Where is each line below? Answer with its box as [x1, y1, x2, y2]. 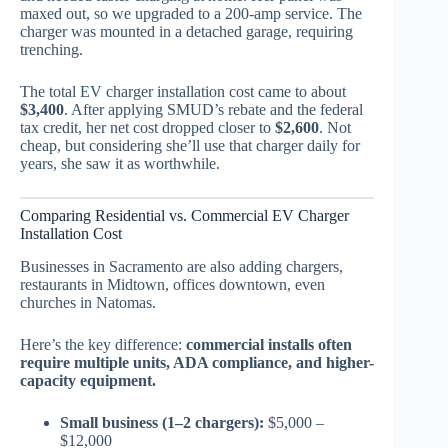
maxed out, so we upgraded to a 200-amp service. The [20, 5, 362, 23]
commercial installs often [186, 336, 352, 354]
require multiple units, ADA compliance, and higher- [20, 354, 374, 372]
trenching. [20, 41, 83, 59]
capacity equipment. [20, 372, 156, 390]
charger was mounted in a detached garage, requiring [20, 23, 353, 41]
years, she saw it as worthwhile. [20, 155, 220, 173]
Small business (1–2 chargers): [60, 414, 264, 432]
